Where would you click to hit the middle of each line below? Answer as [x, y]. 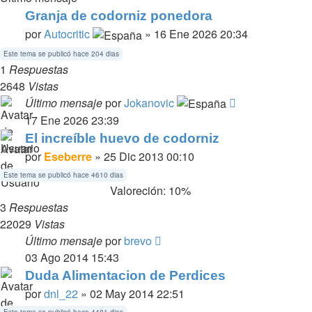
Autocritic [67, 33]
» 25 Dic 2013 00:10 [143, 157]
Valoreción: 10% [148, 191]
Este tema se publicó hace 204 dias [61, 53]
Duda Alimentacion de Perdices [125, 276]
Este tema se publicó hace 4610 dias [63, 175]
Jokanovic [149, 102]
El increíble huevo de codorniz [122, 139]
